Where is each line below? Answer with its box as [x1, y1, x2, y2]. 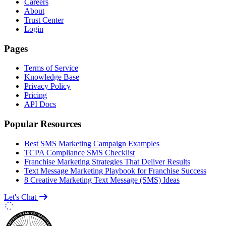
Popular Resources [4, 118, 81, 129]
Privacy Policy [24, 82, 71, 91]
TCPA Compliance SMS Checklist [24, 148, 135, 157]
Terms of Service [24, 64, 78, 73]
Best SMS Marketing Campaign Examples [24, 139, 159, 148]
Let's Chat [4, 192, 38, 201]
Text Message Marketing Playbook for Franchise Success [24, 166, 206, 175]
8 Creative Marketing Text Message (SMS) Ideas [24, 175, 180, 184]
